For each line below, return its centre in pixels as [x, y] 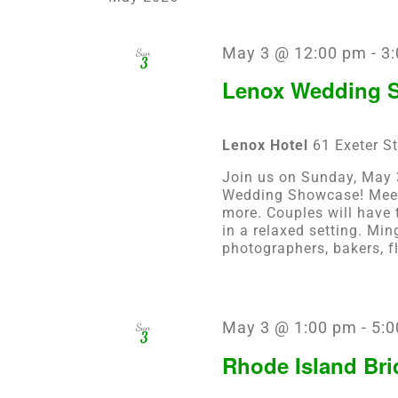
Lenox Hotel [267, 146]
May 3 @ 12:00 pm [294, 54]
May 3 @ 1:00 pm [289, 328]
